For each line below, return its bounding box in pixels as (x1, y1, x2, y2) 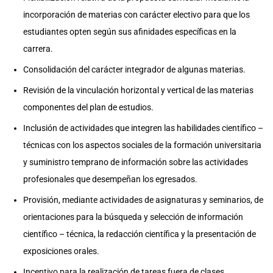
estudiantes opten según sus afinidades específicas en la (23, 27, 236, 37)
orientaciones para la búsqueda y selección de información (23, 212, 243, 222)
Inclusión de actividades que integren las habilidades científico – (23, 123, 263, 133)
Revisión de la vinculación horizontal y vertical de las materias (23, 85, 253, 95)
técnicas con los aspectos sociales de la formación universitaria (23, 140, 261, 150)
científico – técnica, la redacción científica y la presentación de (23, 229, 256, 239)
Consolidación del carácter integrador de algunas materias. (23, 65, 246, 74)
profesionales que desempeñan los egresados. (23, 174, 197, 184)
